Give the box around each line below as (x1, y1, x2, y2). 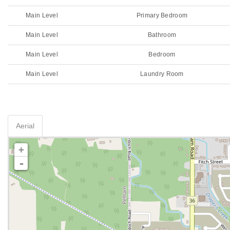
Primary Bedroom (136, 12, 188, 19)
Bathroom (147, 31, 177, 39)
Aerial (16, 122, 34, 130)
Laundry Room (140, 70, 184, 78)
